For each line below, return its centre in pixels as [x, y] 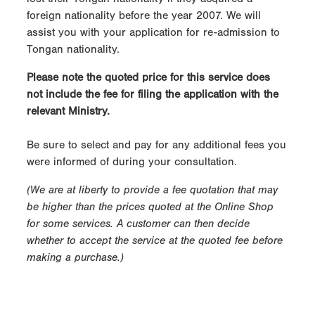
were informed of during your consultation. [132, 162]
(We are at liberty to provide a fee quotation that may [152, 190]
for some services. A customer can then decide [138, 224]
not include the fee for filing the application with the [153, 95]
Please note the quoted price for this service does [148, 78]
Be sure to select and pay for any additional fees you [156, 145]
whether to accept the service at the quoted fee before [155, 241]
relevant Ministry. [68, 111]
